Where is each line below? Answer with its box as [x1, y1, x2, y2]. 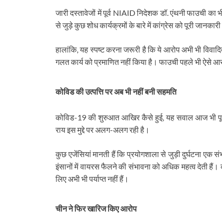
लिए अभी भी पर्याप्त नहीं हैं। [55, 173, 129, 183]
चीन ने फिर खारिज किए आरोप [55, 203, 137, 213]
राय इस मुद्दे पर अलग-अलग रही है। [55, 124, 150, 134]
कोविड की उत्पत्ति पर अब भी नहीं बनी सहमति [55, 87, 176, 97]
